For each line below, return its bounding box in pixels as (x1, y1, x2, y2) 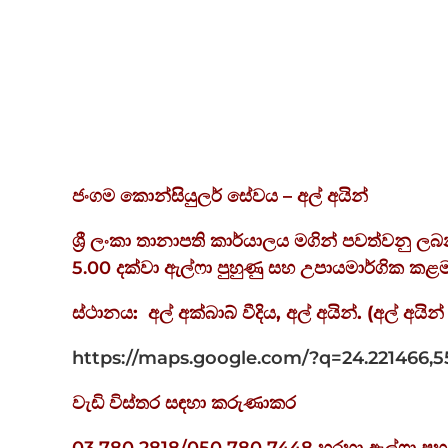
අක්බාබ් (178, 302, 237, 325)
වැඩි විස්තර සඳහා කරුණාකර (72, 392, 296, 415)
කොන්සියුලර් (120, 185, 222, 208)
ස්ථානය (72, 302, 133, 325)
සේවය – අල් (227, 185, 322, 208)
